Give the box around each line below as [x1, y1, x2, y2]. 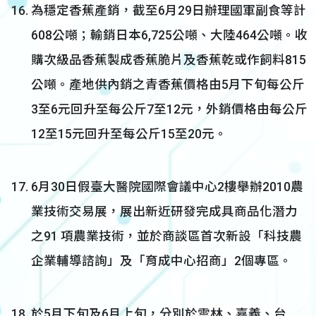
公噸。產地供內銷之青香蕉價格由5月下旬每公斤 [31, 78, 305, 92]
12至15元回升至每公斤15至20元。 [31, 127, 227, 141]
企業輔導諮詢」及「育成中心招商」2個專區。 [31, 254, 292, 268]
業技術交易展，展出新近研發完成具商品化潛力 [31, 205, 298, 219]
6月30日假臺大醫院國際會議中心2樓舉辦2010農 [31, 180, 303, 194]
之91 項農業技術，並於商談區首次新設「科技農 [31, 229, 302, 243]
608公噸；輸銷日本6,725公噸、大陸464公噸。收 [31, 28, 308, 42]
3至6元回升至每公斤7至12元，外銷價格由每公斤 [31, 102, 308, 116]
